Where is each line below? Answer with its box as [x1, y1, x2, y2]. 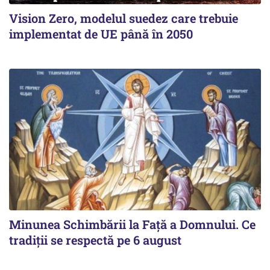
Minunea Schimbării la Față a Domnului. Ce [9, 216, 256, 233]
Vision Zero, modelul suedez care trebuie [9, 10, 238, 27]
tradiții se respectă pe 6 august [9, 232, 181, 248]
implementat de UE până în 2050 [9, 26, 193, 42]
